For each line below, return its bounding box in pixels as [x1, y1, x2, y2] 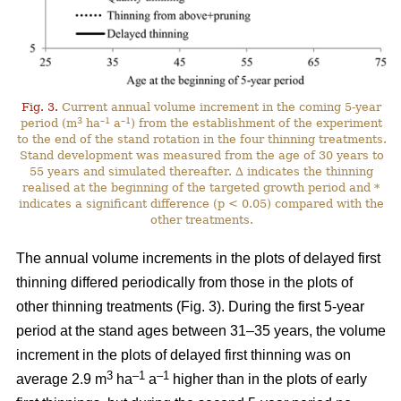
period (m [21, 116, 78, 131]
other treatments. [149, 213, 253, 227]
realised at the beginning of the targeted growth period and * [22, 181, 381, 195]
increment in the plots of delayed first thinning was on [16, 347, 351, 363]
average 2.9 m [16, 371, 107, 388]
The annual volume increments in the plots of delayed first [16, 251, 380, 267]
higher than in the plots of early [169, 371, 367, 388]
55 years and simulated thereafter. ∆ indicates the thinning [30, 165, 374, 179]
